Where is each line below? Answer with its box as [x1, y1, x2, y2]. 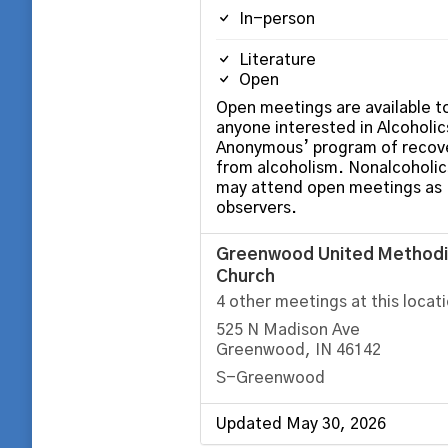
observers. [215, 200, 297, 216]
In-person [234, 11, 315, 27]
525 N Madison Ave [215, 322, 360, 338]
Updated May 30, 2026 [215, 416, 386, 432]
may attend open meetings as [215, 180, 442, 196]
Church [215, 268, 275, 285]
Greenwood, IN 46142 [215, 342, 381, 358]
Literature [234, 52, 316, 68]
